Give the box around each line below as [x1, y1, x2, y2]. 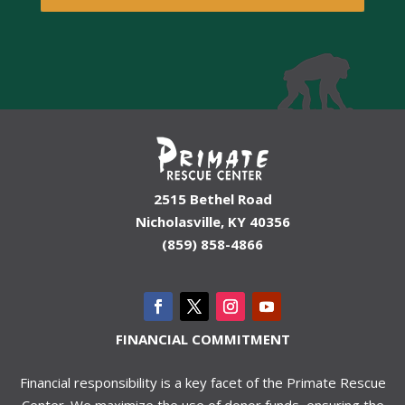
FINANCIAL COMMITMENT [115, 330, 290, 349]
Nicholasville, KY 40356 [135, 212, 290, 231]
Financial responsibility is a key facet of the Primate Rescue [19, 373, 386, 392]
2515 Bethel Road [153, 190, 272, 209]
